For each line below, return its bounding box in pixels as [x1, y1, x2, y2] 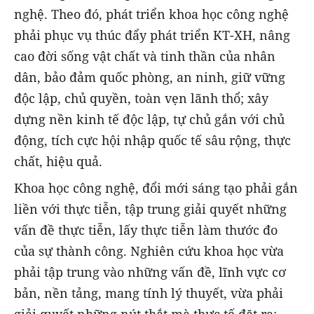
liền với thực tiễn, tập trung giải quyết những [14, 200, 287, 218]
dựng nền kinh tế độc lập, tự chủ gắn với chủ [14, 111, 285, 128]
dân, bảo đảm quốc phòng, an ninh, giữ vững [14, 69, 285, 86]
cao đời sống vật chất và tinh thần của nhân [14, 48, 275, 65]
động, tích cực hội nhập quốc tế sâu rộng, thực [14, 132, 291, 149]
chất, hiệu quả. [14, 153, 102, 170]
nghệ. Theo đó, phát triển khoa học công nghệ [14, 6, 289, 23]
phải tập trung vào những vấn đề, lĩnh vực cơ [14, 264, 286, 281]
